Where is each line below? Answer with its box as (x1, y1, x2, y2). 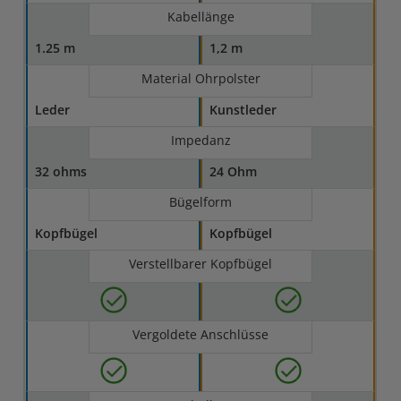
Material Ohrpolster (141, 70, 260, 87)
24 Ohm (209, 163, 258, 180)
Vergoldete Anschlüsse (132, 326, 269, 343)
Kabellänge (166, 8, 235, 25)
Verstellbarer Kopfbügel (129, 255, 272, 272)
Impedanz (170, 132, 231, 149)
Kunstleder (209, 101, 277, 118)
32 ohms (35, 163, 88, 180)
